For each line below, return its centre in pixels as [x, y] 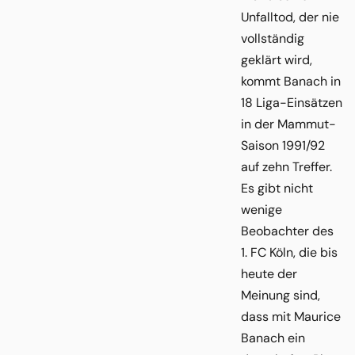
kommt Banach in [291, 81]
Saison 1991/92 [283, 145]
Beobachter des [287, 231]
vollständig [273, 38]
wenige [261, 209]
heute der [269, 273]
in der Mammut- [288, 124]
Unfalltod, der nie [290, 17]
